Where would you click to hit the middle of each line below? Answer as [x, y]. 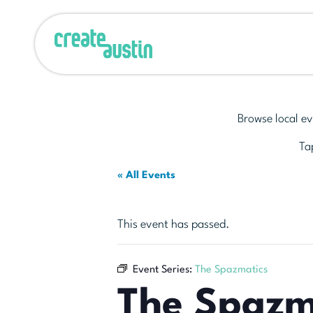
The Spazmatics [231, 270]
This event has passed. [174, 225]
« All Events [146, 176]
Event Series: [164, 270]
